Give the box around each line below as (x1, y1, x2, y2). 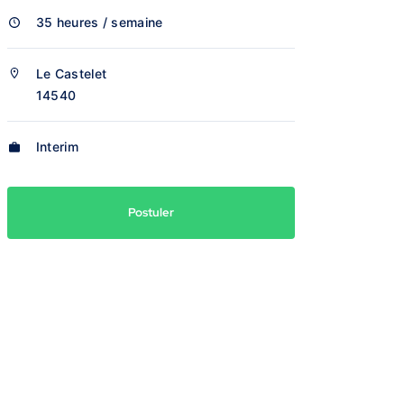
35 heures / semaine (35, 14, 163, 30)
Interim (35, 139, 78, 154)
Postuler (127, 205, 174, 220)
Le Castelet (35, 66, 107, 81)
